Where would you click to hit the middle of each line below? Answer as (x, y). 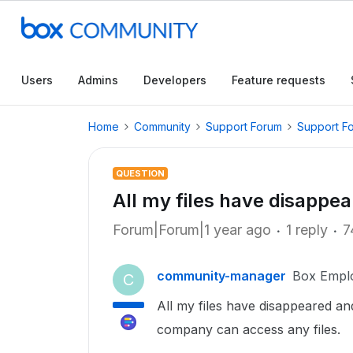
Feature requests (279, 80)
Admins (98, 80)
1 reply (307, 230)
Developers (175, 80)
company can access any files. (251, 329)
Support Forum (244, 126)
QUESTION (140, 173)
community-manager (221, 276)
